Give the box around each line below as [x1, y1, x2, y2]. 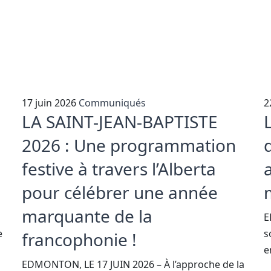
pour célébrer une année [22, 180, 218, 204]
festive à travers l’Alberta [22, 157, 216, 180]
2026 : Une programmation [22, 133, 236, 157]
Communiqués [79, 96, 146, 109]
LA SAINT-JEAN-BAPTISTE [22, 109, 218, 133]
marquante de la [22, 204, 152, 227]
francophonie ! [22, 227, 137, 251]
